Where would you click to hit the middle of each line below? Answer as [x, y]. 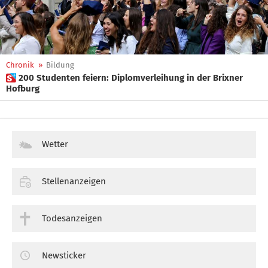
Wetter [55, 144]
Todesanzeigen [72, 218]
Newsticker [64, 255]
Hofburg [23, 89]
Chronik [20, 65]
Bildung [60, 65]
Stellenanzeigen [74, 181]
